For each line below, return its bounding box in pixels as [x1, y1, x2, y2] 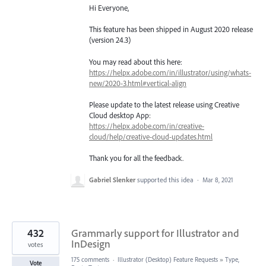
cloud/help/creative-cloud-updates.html [89, 131, 213, 141]
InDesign [71, 237, 110, 251]
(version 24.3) [89, 35, 131, 45]
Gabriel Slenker [89, 175, 135, 185]
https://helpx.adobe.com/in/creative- [89, 121, 204, 131]
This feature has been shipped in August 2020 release [89, 24, 253, 34]
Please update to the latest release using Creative [89, 99, 239, 109]
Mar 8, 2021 [202, 176, 233, 185]
